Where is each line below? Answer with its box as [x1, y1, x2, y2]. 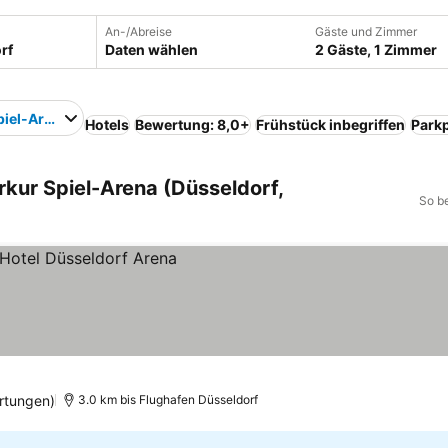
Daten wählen [105, 41, 198, 58]
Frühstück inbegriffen [256, 116, 406, 133]
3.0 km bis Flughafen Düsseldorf [77, 392, 258, 407]
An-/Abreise [105, 24, 172, 39]
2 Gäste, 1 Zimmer [315, 41, 437, 58]
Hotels [85, 116, 130, 133]
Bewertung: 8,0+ [135, 116, 251, 133]
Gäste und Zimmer [315, 24, 417, 39]
